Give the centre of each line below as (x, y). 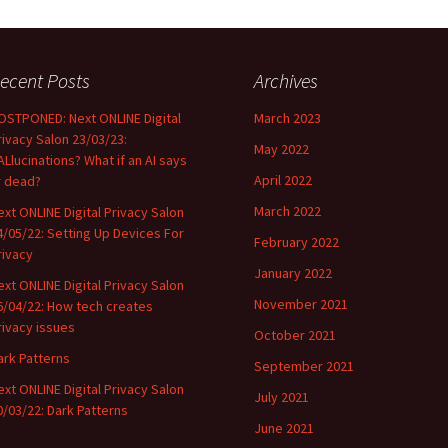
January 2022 (293, 272)
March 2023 (287, 117)
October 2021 (295, 334)
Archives (286, 80)
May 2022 (281, 148)
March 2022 (287, 210)
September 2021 (304, 365)
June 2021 (284, 427)
